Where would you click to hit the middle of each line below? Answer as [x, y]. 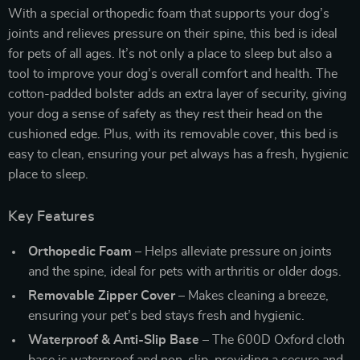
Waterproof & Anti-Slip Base [114, 340]
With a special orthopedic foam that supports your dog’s [169, 14]
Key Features [51, 217]
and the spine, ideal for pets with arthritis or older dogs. [185, 272]
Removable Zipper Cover [102, 296]
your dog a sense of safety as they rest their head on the [165, 114]
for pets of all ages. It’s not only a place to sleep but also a [170, 54]
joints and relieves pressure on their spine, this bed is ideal [173, 34]
